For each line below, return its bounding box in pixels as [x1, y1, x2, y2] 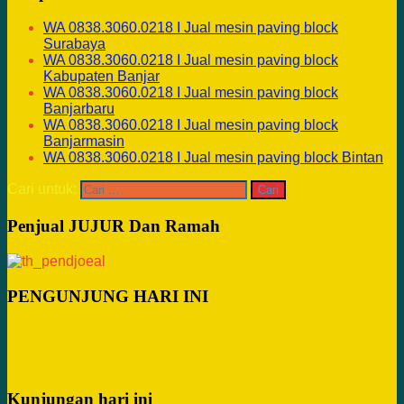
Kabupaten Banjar [43, 68, 160, 84]
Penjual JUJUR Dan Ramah [7, 216, 220, 235]
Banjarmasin [43, 133, 124, 149]
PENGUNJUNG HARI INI [7, 286, 208, 306]
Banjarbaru [43, 100, 115, 116]
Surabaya [43, 35, 106, 51]
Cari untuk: [7, 180, 77, 197]
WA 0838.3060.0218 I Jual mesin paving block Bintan [43, 149, 383, 165]
